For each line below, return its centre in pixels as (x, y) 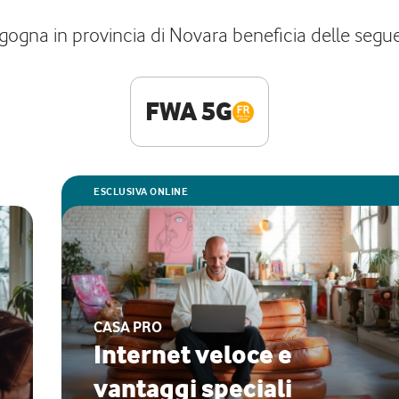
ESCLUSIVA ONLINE (141, 191)
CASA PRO (128, 327)
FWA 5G (189, 111)
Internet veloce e (193, 354)
